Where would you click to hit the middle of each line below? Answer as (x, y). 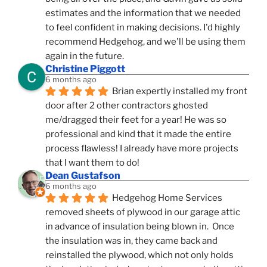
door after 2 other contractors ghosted (127, 106)
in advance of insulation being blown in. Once (140, 227)
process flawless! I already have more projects (142, 149)
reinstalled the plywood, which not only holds (139, 255)
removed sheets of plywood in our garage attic (143, 212)
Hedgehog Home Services (167, 198)
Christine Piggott (85, 69)
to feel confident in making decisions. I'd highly (143, 28)
